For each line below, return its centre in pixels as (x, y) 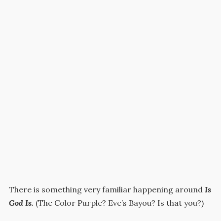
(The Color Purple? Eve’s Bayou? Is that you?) (119, 203)
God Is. (21, 203)
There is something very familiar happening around (107, 189)
